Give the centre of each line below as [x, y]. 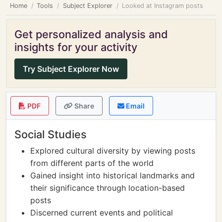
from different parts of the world [92, 163]
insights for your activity [76, 47]
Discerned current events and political [102, 213]
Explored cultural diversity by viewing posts [113, 151]
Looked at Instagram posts [163, 6]
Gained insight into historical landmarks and [112, 175]
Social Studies [51, 134]
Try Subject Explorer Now [71, 69]
